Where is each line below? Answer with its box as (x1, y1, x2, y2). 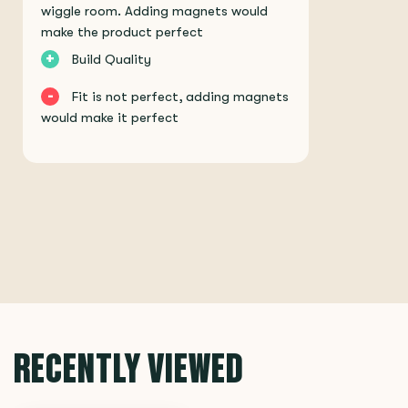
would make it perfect (41, 110, 178, 126)
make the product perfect (41, 25, 203, 40)
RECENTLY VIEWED (14, 340, 243, 394)
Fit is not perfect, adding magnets (72, 89, 289, 105)
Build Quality (72, 52, 151, 67)
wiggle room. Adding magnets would (41, 4, 268, 19)
